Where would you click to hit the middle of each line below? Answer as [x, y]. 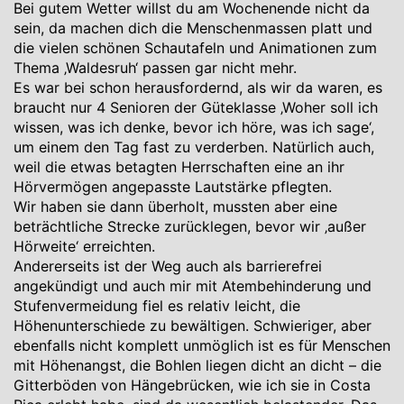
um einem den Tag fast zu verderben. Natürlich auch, [194, 147]
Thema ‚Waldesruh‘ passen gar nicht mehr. [155, 68]
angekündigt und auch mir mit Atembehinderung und [193, 286]
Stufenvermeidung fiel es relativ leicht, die [157, 306]
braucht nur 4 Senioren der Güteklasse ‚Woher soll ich [196, 107]
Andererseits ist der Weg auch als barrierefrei [168, 266]
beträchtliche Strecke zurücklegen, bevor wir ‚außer [190, 226]
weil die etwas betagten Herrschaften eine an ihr [179, 167]
